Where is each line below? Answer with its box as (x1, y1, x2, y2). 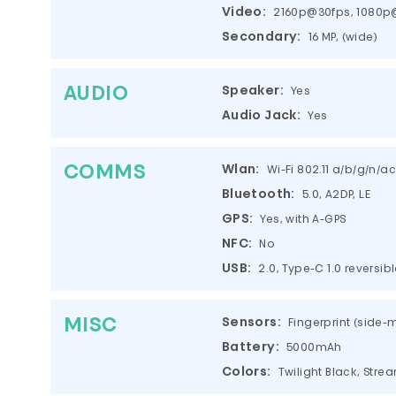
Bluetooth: (221, 188, 295, 202)
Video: (221, 6, 267, 19)
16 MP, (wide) (308, 33, 378, 43)
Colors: (221, 366, 271, 379)
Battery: (221, 341, 280, 354)
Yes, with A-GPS (260, 215, 346, 225)
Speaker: (221, 85, 285, 98)
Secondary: (221, 31, 301, 44)
